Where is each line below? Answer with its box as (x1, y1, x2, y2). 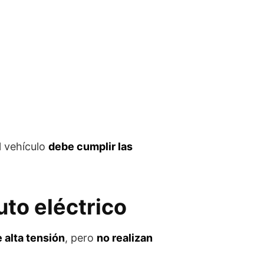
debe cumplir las (48, 140, 133, 153)
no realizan (97, 232, 153, 244)
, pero (65, 232, 97, 244)
